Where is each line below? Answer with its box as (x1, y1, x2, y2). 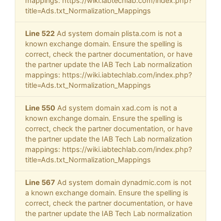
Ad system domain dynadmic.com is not (55, 178, 191, 187)
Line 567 (25, 178, 55, 187)
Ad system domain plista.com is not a (55, 29, 182, 38)
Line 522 (25, 29, 55, 38)
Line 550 (25, 104, 55, 112)
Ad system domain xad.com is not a (55, 104, 177, 112)
